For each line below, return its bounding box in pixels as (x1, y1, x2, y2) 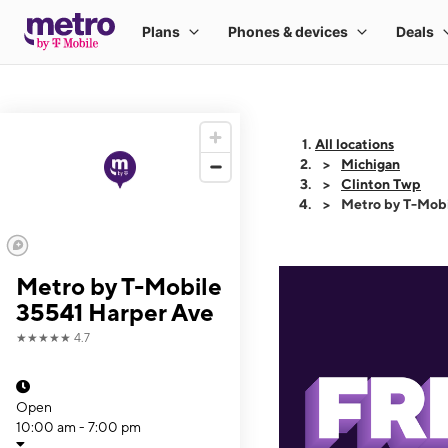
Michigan (341, 156, 400, 172)
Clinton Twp (341, 176, 421, 192)
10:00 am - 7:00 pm (16, 419, 141, 435)
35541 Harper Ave (16, 298, 214, 326)
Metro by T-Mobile (16, 272, 222, 300)
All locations (315, 136, 394, 152)
